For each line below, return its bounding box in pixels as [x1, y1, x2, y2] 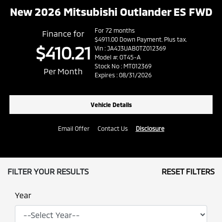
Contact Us [97, 125, 128, 132]
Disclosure [135, 125, 165, 132]
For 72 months [94, 27, 135, 34]
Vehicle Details [90, 101, 132, 109]
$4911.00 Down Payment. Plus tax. [94, 36, 187, 43]
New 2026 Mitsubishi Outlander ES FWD [9, 5, 213, 18]
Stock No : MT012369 [94, 62, 152, 70]
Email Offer [57, 125, 90, 132]
